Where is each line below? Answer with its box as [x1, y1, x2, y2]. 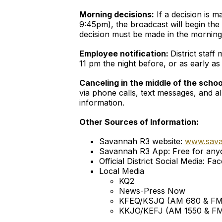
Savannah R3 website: [99, 136, 185, 146]
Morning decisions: [79, 9, 154, 19]
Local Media [99, 166, 147, 176]
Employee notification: [79, 49, 170, 58]
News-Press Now [119, 186, 185, 196]
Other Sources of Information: [79, 117, 199, 127]
